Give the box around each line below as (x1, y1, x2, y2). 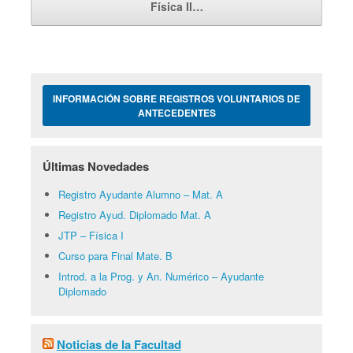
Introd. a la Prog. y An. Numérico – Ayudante (58, 269, 264, 284)
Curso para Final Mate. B (58, 248, 173, 264)
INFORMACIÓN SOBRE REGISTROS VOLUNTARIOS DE (53, 91, 300, 106)
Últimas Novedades (42, 158, 149, 176)
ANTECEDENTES (137, 106, 216, 121)
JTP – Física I (58, 228, 124, 243)
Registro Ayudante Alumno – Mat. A (58, 187, 223, 203)
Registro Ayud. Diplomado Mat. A (58, 207, 211, 223)
